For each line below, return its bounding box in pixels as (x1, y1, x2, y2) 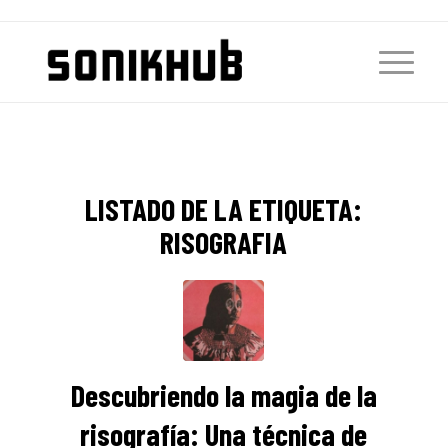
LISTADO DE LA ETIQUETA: (85, 191, 363, 227)
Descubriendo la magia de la (70, 377, 377, 413)
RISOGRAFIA (160, 224, 288, 260)
